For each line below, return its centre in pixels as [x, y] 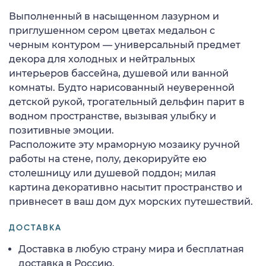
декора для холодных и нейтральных [102, 59]
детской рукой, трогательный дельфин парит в [127, 102]
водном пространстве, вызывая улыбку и [113, 116]
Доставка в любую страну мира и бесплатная [131, 249]
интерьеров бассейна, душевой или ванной [119, 73]
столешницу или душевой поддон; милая [113, 173]
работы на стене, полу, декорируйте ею [108, 159]
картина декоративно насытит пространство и [126, 187]
